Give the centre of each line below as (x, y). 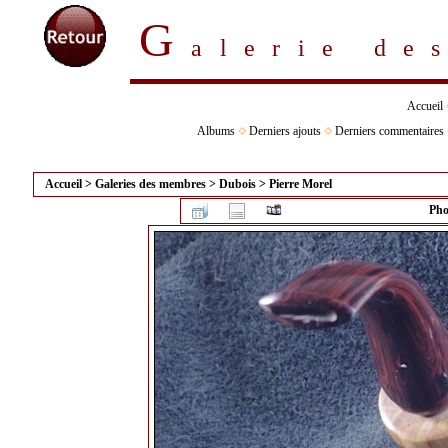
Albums (215, 131)
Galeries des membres (150, 184)
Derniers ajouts (284, 131)
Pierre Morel (300, 184)
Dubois (237, 184)
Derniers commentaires (389, 131)
